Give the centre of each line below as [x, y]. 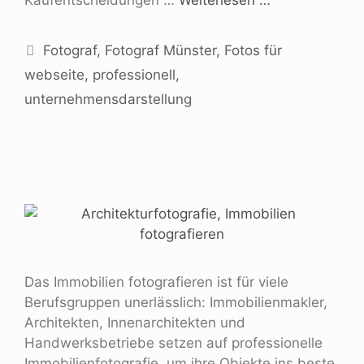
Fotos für [253, 50]
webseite [54, 74]
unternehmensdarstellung [108, 99]
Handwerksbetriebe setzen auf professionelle [173, 342]
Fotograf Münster [161, 50]
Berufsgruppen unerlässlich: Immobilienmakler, [176, 302]
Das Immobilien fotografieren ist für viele [156, 282]
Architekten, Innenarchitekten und [135, 322]
